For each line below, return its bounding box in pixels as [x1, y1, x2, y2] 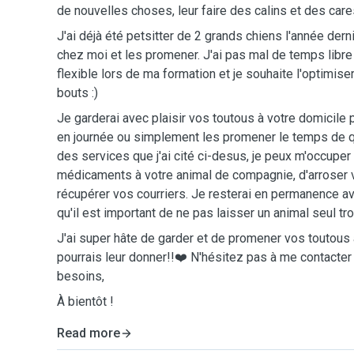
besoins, [57, 269, 104, 284]
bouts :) [57, 85, 98, 100]
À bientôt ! [57, 294, 114, 309]
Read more [57, 326, 120, 341]
